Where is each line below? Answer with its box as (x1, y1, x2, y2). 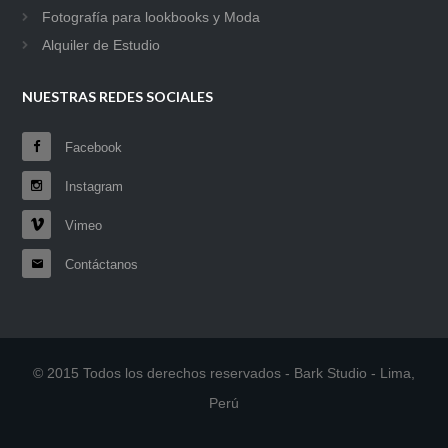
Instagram (61, 178, 124, 194)
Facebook (61, 139, 123, 155)
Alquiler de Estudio (42, 36, 161, 53)
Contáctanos (61, 256, 139, 272)
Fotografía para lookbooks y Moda (42, 8, 261, 25)
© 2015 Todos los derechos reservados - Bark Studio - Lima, (33, 364, 415, 381)
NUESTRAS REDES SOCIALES (22, 87, 214, 105)
